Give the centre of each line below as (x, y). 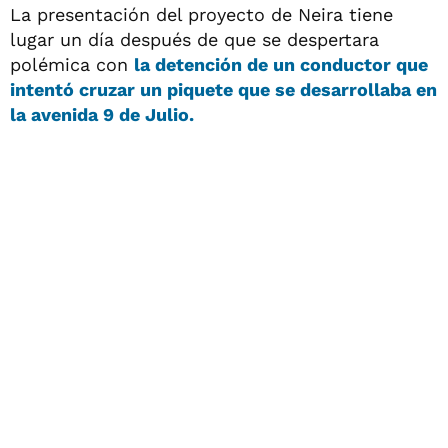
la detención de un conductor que (281, 64)
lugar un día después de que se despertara (194, 39)
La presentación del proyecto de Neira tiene (201, 14)
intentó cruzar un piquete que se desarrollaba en (223, 89)
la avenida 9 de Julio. (102, 114)
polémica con (72, 64)
